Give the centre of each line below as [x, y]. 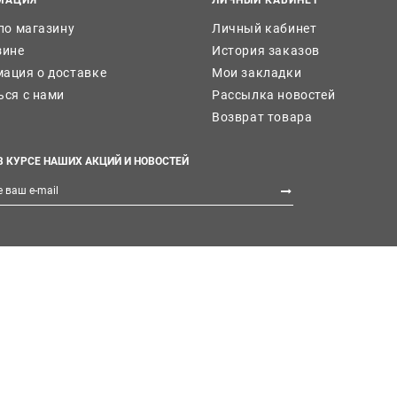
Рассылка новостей [274, 94]
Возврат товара [262, 117]
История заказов [266, 50]
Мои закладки [257, 72]
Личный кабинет [265, 28]
